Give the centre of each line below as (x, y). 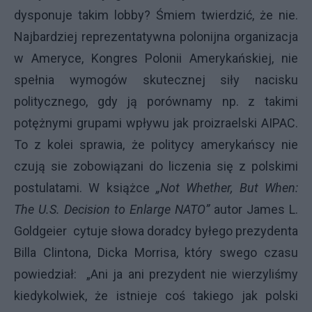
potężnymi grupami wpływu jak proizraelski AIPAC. (156, 123)
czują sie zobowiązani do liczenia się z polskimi (156, 166)
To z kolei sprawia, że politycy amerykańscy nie (156, 145)
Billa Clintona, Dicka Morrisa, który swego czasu (156, 252)
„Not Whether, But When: (227, 188)
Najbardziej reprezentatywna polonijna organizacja (156, 37)
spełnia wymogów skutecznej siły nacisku (156, 80)
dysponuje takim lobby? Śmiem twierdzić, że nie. (156, 15)
